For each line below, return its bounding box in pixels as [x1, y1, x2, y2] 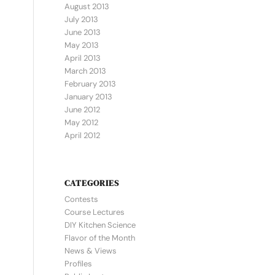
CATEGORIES [64, 177, 120, 189]
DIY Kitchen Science [64, 220, 136, 230]
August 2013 [64, 1, 110, 12]
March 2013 [64, 66, 107, 76]
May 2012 [64, 117, 99, 128]
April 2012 [64, 130, 101, 141]
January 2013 [64, 91, 113, 102]
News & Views [64, 246, 117, 256]
